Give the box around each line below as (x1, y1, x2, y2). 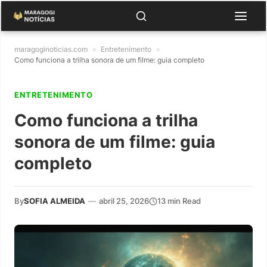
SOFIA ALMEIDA (24, 196, 85, 206)
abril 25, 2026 (99, 196, 149, 206)
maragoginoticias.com (14, 45, 88, 54)
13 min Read (157, 196, 201, 206)
